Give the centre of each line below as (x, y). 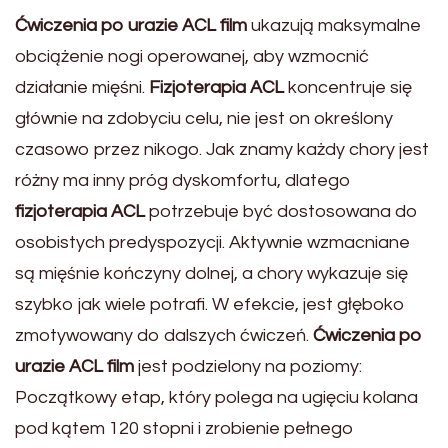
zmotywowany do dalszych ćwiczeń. (164, 335)
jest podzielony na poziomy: (248, 366)
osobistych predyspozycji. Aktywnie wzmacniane (212, 242)
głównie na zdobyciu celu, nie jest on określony (204, 118)
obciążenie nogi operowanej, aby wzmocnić (192, 56)
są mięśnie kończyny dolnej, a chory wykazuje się (211, 273)
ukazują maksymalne (334, 25)
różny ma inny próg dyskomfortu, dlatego (183, 180)
